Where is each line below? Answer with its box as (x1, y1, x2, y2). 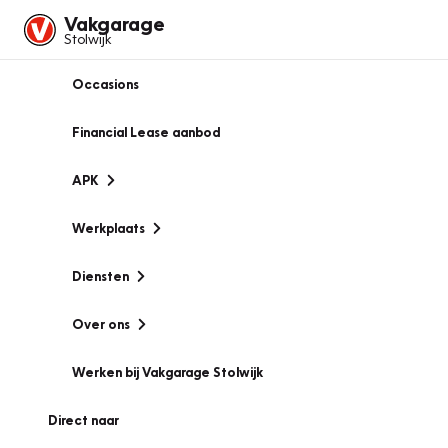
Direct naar (48, 412, 119, 428)
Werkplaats (72, 220, 145, 236)
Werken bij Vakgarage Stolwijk (72, 364, 263, 380)
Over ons (72, 316, 130, 332)
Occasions (72, 76, 139, 92)
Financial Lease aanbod (72, 124, 220, 140)
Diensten (72, 268, 129, 284)
